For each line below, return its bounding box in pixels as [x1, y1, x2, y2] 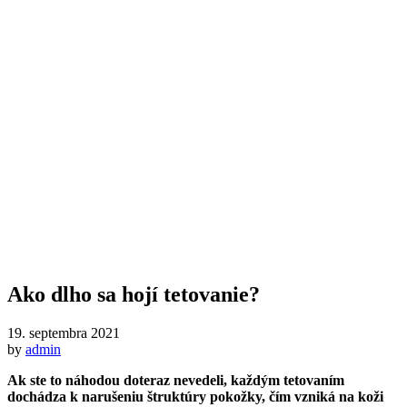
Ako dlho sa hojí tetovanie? [7, 283, 260, 307]
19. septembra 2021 [7, 325, 120, 342]
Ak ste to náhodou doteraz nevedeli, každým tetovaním [7, 372, 344, 389]
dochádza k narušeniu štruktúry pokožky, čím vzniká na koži [7, 389, 383, 405]
